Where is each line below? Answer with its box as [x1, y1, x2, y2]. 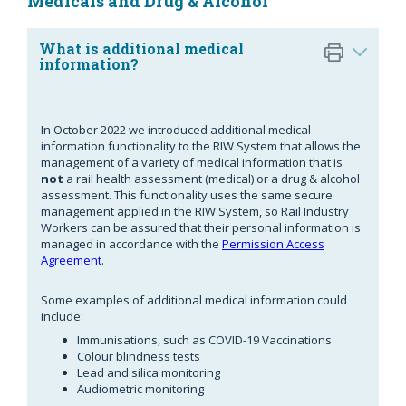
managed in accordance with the [41, 235, 222, 252]
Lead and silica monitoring [77, 363, 220, 381]
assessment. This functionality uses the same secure [41, 186, 333, 203]
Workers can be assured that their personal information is [41, 218, 361, 236]
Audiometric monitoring [77, 380, 204, 397]
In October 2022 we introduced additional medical [41, 121, 311, 138]
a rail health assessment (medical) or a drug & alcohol [63, 169, 360, 187]
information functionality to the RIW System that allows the [41, 137, 361, 154]
